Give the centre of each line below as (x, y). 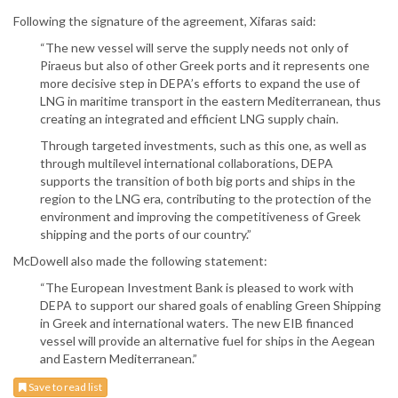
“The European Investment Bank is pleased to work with (197, 288)
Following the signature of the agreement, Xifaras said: (165, 21)
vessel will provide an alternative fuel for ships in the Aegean (207, 341)
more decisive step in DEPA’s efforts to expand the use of (200, 84)
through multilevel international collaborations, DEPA (187, 163)
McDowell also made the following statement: (140, 261)
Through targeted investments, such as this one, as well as (203, 146)
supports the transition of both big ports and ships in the (198, 181)
